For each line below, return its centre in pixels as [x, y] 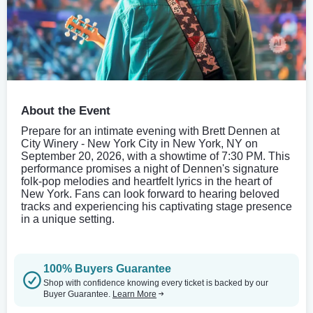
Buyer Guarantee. [78, 294]
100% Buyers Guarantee [107, 268]
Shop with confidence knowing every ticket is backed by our [156, 283]
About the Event [66, 110]
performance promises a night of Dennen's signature [150, 168]
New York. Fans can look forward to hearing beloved [150, 194]
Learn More [134, 294]
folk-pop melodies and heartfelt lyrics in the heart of [146, 181]
